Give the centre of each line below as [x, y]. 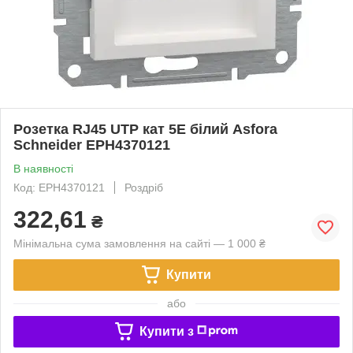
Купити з [166, 331]
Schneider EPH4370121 [92, 145]
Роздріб [144, 187]
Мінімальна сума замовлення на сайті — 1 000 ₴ [139, 243]
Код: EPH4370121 [59, 187]
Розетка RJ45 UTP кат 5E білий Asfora [145, 129]
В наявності [43, 168]
